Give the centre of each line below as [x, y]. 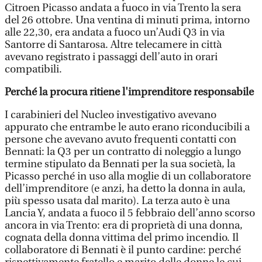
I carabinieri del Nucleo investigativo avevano [111, 115]
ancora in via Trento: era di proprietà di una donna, [124, 225]
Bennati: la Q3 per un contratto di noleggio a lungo [123, 152]
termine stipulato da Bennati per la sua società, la [120, 164]
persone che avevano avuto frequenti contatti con [120, 139]
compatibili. [33, 69]
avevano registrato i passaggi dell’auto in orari [111, 57]
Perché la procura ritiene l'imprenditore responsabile [129, 92]
